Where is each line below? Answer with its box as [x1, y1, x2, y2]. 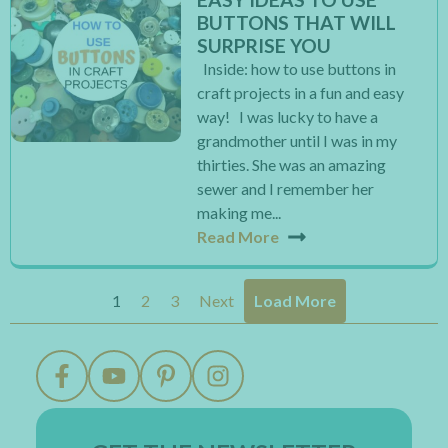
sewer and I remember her [197, 179, 375, 198]
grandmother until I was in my [197, 131, 398, 150]
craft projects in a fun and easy [197, 83, 405, 102]
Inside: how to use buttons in [197, 59, 397, 78]
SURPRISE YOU [197, 34, 332, 57]
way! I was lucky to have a [197, 107, 379, 126]
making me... [197, 203, 282, 222]
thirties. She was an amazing [197, 155, 387, 174]
